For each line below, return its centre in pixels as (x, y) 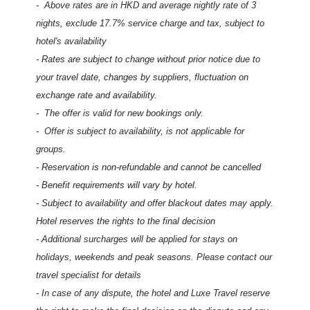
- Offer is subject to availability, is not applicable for (140, 131)
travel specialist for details (89, 275)
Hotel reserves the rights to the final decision (126, 221)
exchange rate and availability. (97, 95)
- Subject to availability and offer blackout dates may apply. (155, 203)
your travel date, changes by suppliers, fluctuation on (143, 77)
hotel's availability (72, 41)
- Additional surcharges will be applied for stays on (137, 239)
